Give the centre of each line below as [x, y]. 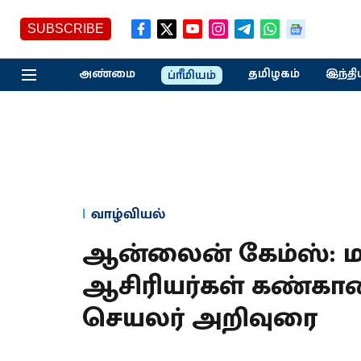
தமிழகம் [274, 74]
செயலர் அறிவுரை [200, 319]
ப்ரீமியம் [191, 75]
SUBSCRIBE [66, 29]
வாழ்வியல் [128, 214]
